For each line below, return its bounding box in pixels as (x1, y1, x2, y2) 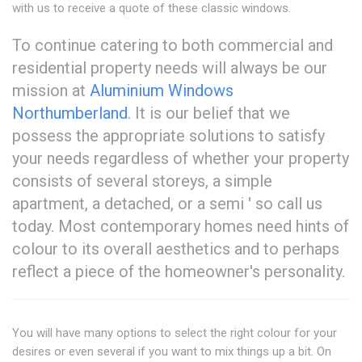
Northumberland (12, 103, 128, 124)
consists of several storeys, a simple (12, 171, 272, 192)
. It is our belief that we (128, 103, 290, 124)
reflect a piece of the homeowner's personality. (12, 262, 345, 282)
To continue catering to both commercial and (12, 36, 333, 56)
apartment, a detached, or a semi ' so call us (12, 194, 322, 214)
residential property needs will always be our (12, 58, 327, 78)
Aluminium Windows (90, 81, 234, 101)
